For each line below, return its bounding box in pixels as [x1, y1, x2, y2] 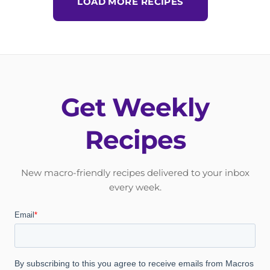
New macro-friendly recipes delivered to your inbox [20, 167, 250, 179]
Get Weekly [61, 92, 209, 124]
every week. [108, 181, 162, 193]
